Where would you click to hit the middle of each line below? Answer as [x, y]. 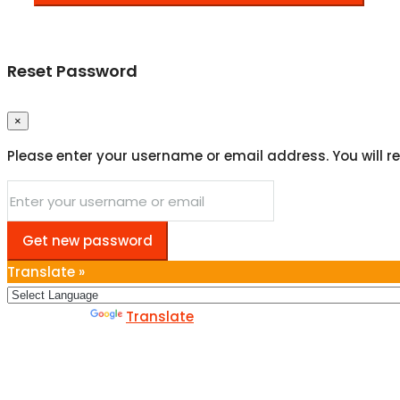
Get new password [87, 241]
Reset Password [72, 71]
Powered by [49, 317]
